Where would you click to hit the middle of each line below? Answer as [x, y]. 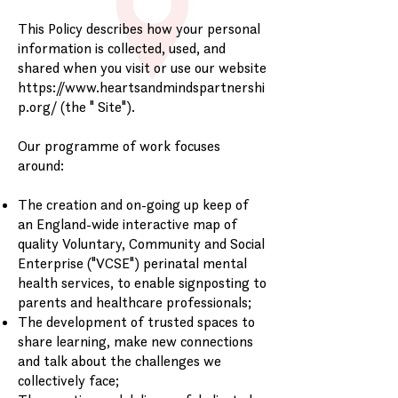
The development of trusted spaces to [136, 322]
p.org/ [37, 107]
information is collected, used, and [122, 48]
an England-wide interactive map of [127, 224]
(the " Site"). [96, 107]
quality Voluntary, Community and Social [141, 243]
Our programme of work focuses [119, 146]
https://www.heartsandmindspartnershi [141, 87]
